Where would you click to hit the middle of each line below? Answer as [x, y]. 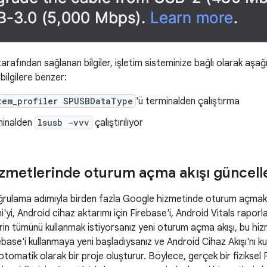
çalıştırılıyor [118, 123]
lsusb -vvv [63, 123]
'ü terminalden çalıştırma [188, 102]
